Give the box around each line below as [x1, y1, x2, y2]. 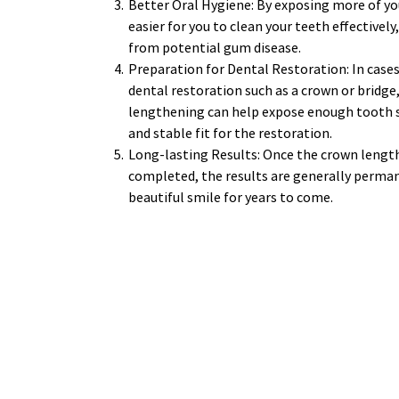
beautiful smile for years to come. [128, 188, 336, 207]
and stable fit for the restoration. [128, 124, 335, 142]
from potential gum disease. [128, 38, 304, 57]
